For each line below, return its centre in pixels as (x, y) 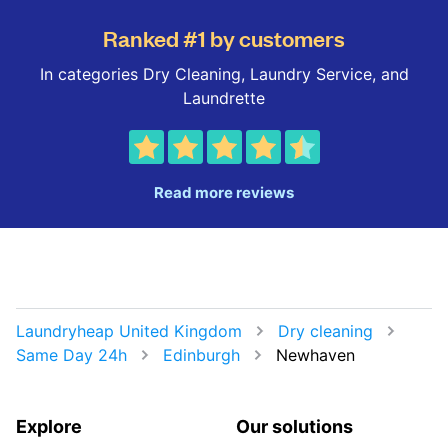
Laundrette (224, 98)
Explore (49, 426)
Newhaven (315, 355)
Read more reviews (224, 192)
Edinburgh (201, 355)
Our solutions (294, 426)
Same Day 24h (71, 355)
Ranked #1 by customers (224, 37)
